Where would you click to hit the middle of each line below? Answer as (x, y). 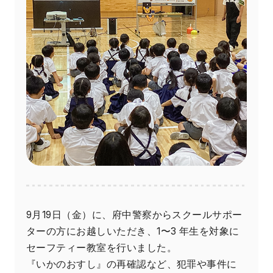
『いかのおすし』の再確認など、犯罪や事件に (132, 264)
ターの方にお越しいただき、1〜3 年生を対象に (133, 232)
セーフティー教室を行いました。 (101, 248)
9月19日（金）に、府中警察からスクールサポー (134, 215)
